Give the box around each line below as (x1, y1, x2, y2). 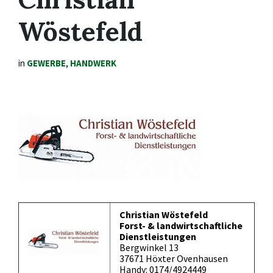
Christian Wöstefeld (119, 208, 208, 221)
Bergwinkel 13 (119, 241, 179, 254)
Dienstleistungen (119, 230, 196, 243)
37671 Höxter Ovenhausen (119, 252, 228, 265)
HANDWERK (70, 57, 116, 69)
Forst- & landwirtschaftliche (119, 219, 243, 232)
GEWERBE (27, 57, 66, 69)
